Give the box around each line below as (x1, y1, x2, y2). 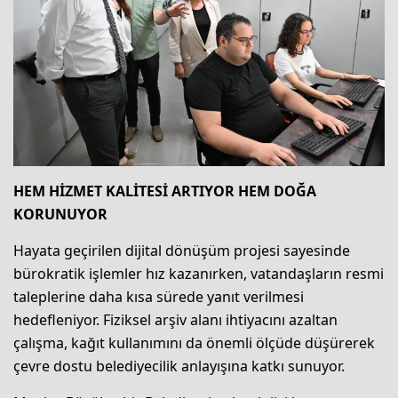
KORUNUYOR (13, 203, 107, 224)
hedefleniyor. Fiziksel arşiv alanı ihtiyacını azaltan (13, 309, 338, 330)
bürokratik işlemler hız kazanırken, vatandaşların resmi (13, 263, 384, 283)
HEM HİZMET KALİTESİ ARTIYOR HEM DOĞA (13, 180, 316, 201)
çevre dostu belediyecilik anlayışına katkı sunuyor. (13, 355, 345, 376)
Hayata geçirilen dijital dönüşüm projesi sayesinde (13, 240, 350, 260)
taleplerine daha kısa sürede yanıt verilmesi (13, 286, 304, 306)
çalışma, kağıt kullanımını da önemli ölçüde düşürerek (13, 332, 375, 353)
